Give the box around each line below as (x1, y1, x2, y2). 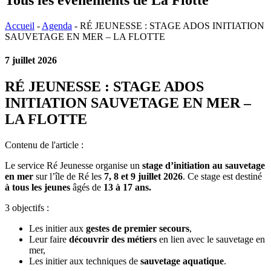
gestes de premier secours (86, 223, 189, 234)
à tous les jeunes (5, 182, 70, 193)
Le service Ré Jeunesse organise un (5, 160, 142, 171)
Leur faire (29, 234, 69, 245)
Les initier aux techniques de (29, 256, 140, 267)
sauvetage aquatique (140, 256, 224, 267)
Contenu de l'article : (5, 140, 83, 151)
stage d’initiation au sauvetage (142, 160, 265, 171)
